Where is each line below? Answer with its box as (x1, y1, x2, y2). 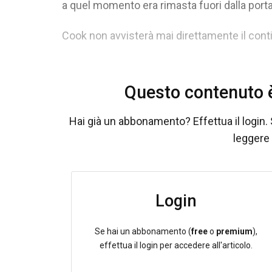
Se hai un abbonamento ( (94, 226, 191, 236)
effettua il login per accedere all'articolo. (99, 240, 253, 250)
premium (216, 226, 253, 236)
